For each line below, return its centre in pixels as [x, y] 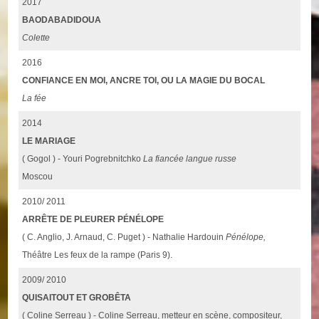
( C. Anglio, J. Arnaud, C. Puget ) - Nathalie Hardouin [124, 237]
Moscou [38, 176]
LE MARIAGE [49, 141]
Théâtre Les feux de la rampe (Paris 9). [98, 255]
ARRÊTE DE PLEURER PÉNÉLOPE [93, 219]
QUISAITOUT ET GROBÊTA [77, 297]
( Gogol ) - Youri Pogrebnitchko [83, 158]
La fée [35, 98]
